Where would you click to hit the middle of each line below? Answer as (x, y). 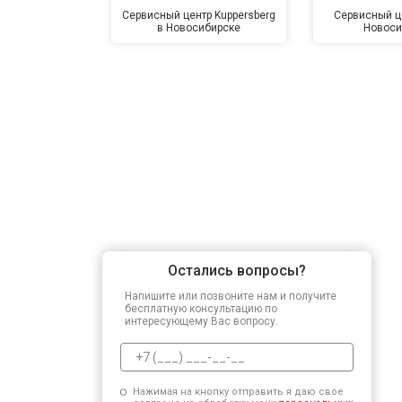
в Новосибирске (199, 27)
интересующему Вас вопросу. (201, 321)
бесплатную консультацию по (201, 308)
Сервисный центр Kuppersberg (199, 15)
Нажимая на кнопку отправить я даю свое (238, 391)
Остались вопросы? (237, 270)
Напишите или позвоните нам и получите (231, 296)
